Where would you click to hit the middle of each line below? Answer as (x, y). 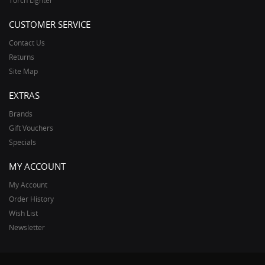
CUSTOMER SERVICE (50, 24)
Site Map (23, 71)
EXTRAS (24, 95)
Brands (21, 114)
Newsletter (27, 227)
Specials (22, 142)
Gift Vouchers (31, 128)
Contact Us (27, 43)
